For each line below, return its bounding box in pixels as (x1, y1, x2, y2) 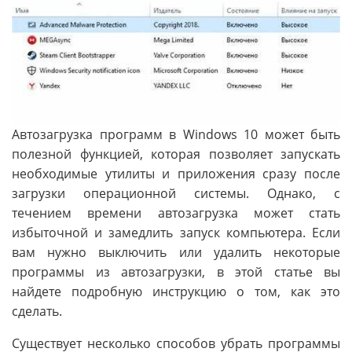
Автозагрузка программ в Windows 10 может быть (12, 125, 340, 143)
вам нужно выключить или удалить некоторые (12, 243, 340, 261)
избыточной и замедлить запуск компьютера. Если (12, 223, 340, 241)
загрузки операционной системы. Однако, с (12, 184, 340, 202)
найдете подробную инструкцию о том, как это (12, 282, 340, 300)
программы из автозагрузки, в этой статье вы (12, 262, 340, 280)
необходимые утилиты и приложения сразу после (12, 164, 340, 182)
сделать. (12, 302, 62, 320)
